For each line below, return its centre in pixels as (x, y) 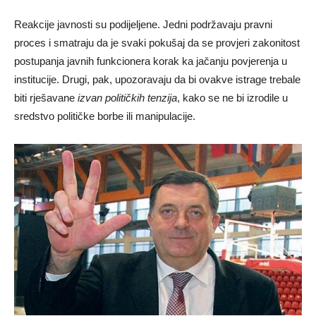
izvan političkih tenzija (127, 98)
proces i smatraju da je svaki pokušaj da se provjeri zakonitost (157, 43)
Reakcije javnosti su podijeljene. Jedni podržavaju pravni (143, 25)
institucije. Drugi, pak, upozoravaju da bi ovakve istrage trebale (157, 80)
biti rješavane (46, 98)
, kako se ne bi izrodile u (232, 98)
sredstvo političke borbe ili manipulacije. (105, 116)
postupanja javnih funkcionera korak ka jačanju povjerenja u (151, 61)
